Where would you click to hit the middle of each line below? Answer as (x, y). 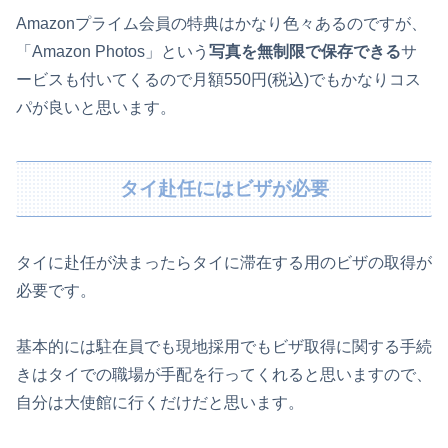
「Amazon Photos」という (112, 52)
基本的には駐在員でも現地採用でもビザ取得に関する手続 (224, 347)
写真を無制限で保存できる (305, 52)
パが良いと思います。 (96, 108)
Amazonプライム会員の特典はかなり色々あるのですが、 (221, 24)
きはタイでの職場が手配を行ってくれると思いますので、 (224, 375)
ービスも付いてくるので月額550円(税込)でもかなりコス (218, 80)
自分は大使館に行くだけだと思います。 (160, 403)
